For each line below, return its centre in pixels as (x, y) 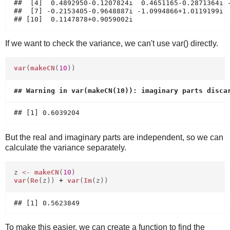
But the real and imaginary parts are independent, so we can (114, 138)
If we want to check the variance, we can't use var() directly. (112, 44)
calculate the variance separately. (66, 148)
